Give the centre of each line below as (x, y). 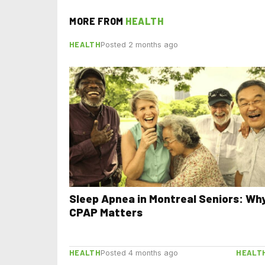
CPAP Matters (106, 212)
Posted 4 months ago (139, 253)
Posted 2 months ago (139, 44)
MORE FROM (97, 21)
